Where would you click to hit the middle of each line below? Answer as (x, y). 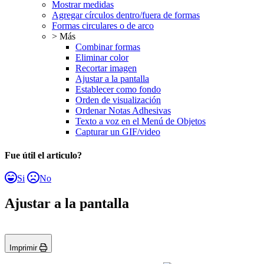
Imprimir (24, 248)
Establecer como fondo (118, 90)
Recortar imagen (106, 68)
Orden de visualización (118, 100)
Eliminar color (102, 58)
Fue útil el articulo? (43, 155)
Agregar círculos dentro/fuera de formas (126, 15)
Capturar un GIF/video (118, 132)
